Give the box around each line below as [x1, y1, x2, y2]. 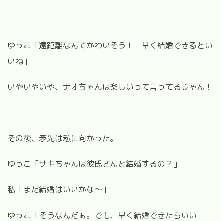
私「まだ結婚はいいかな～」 [7, 184, 110, 195]
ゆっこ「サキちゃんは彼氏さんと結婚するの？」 [7, 158, 181, 169]
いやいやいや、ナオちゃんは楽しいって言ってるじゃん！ [7, 81, 213, 92]
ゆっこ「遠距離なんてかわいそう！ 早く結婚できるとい [7, 39, 213, 51]
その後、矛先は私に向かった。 [7, 132, 118, 144]
